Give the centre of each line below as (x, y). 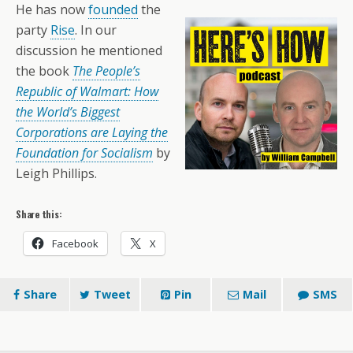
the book (44, 71)
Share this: (39, 214)
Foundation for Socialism (84, 153)
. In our (96, 30)
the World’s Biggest (68, 112)
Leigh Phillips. (56, 173)
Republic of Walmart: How (87, 91)
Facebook (75, 243)
